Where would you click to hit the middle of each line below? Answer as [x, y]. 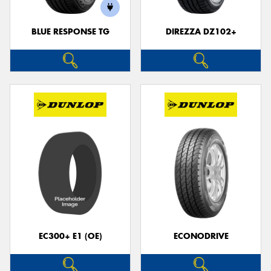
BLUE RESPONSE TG [70, 32]
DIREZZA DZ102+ [201, 32]
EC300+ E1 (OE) [70, 236]
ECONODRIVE [201, 236]
